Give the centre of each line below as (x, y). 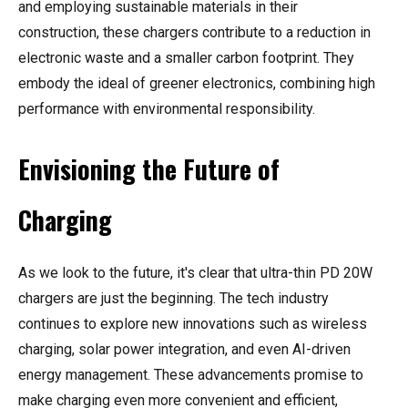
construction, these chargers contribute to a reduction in (194, 33)
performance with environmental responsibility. (167, 109)
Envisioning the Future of (149, 169)
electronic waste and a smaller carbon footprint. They (186, 58)
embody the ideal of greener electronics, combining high (197, 84)
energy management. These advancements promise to (191, 375)
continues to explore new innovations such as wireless (193, 324)
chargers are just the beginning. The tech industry (173, 299)
